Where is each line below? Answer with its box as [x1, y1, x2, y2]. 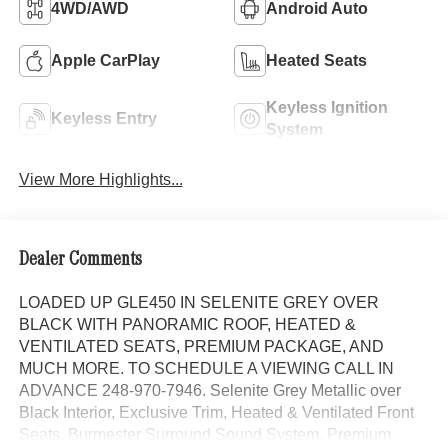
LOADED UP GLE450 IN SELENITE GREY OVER [18, 294, 379, 312]
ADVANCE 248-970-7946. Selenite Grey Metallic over [18, 382, 401, 400]
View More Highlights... [18, 170, 183, 188]
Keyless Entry [50, 109, 157, 127]
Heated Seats [266, 51, 367, 69]
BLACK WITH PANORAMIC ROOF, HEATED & [18, 316, 356, 334]
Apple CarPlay [50, 51, 160, 69]
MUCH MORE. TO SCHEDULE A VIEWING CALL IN [18, 360, 394, 378]
